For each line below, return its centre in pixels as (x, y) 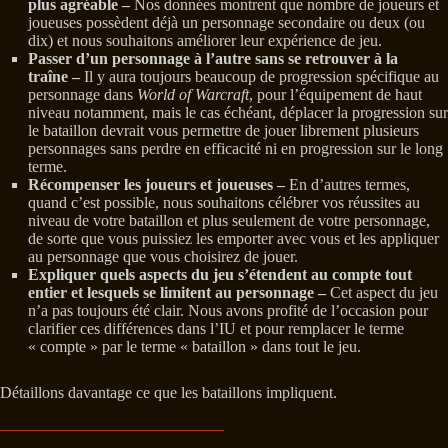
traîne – (56, 77)
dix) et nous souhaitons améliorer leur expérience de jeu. (205, 41)
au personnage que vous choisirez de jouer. (163, 257)
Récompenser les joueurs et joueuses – (158, 185)
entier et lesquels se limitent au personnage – (179, 293)
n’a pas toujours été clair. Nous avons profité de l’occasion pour (228, 311)
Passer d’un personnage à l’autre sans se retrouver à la (213, 59)
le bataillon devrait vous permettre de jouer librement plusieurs (223, 131)
